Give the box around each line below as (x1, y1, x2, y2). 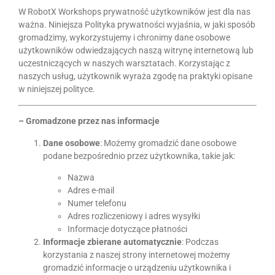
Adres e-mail (68, 185, 114, 195)
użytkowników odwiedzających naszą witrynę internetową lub (18, 45, 254, 56)
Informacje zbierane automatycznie (43, 236, 182, 247)
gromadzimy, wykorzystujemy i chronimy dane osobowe (18, 33, 230, 43)
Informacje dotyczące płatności (68, 223, 187, 234)
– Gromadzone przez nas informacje (18, 116, 160, 126)
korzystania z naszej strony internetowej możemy (43, 249, 230, 260)
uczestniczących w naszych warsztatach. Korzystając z (18, 58, 230, 69)
